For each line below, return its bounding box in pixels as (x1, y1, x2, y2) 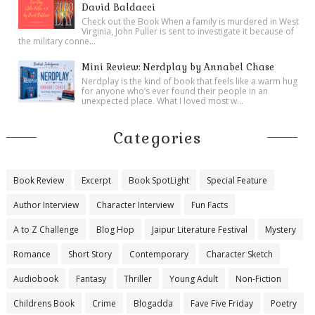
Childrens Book (13, 297, 75, 309)
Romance (13, 247, 51, 260)
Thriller (123, 272, 152, 285)
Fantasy (75, 272, 106, 285)
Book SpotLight (128, 174, 189, 186)
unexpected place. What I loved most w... (82, 94, 244, 107)
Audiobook (13, 272, 58, 285)
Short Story (67, 247, 112, 260)
